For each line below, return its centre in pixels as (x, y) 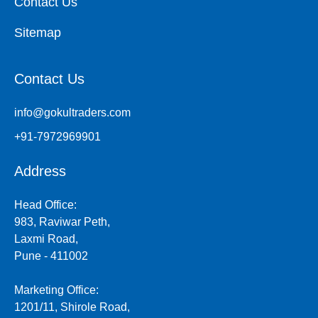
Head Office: (45, 205)
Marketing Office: (56, 290)
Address (40, 171)
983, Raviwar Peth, (62, 222)
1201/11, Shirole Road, (72, 307)
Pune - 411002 (51, 256)
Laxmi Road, (46, 239)
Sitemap (38, 33)
